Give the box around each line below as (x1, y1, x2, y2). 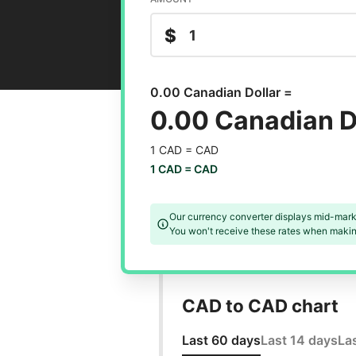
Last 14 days (260, 332, 338, 349)
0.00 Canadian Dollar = (149, 84, 292, 101)
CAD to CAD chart (181, 295, 339, 317)
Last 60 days (181, 332, 261, 349)
